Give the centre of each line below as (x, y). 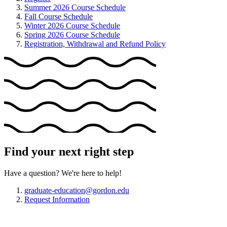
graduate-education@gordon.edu (77, 190)
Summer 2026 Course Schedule (75, 7)
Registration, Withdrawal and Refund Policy (95, 44)
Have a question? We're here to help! (63, 173)
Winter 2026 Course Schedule (72, 25)
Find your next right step (69, 151)
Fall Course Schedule (59, 16)
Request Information (57, 199)
